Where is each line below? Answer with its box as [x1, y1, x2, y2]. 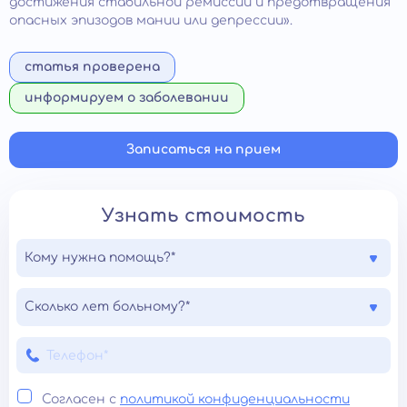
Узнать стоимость [102, 205, 305, 226]
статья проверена [25, 60, 160, 74]
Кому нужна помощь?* [25, 251, 175, 264]
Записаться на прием [126, 143, 281, 156]
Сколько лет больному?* [25, 300, 190, 313]
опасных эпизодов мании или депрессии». [9, 14, 293, 27]
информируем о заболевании [25, 91, 229, 104]
